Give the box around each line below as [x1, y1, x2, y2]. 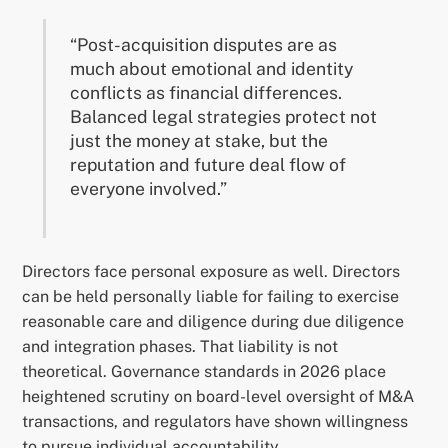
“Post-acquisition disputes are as [70, 34, 338, 55]
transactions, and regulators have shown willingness [22, 412, 409, 432]
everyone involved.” [70, 178, 228, 199]
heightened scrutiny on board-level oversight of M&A [22, 387, 415, 407]
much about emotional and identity [70, 58, 354, 79]
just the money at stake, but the [70, 130, 329, 151]
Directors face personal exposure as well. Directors [22, 262, 401, 282]
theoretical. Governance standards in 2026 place [22, 362, 387, 382]
